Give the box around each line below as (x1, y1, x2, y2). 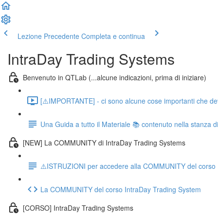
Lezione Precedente (18, 31, 79, 41)
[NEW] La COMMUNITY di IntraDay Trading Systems (23, 137, 185, 147)
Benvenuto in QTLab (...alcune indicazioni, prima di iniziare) (23, 72, 206, 82)
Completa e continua (81, 31, 145, 41)
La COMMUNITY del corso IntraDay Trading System (40, 184, 201, 194)
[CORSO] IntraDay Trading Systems (23, 202, 133, 213)
